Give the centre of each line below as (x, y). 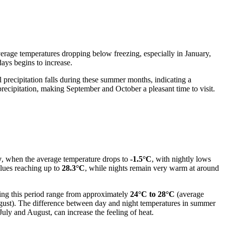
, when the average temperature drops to (66, 159)
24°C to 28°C (152, 194)
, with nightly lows (181, 159)
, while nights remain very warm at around (152, 168)
